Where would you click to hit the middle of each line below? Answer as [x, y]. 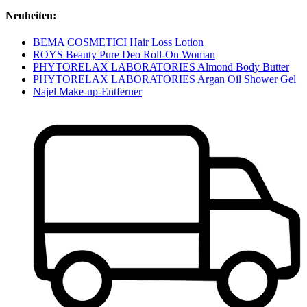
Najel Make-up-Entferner [87, 91]
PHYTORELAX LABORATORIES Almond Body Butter [161, 66]
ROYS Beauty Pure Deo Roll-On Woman [124, 54]
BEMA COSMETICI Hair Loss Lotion [118, 42]
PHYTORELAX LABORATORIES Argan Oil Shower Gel [164, 79]
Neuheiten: [31, 15]
